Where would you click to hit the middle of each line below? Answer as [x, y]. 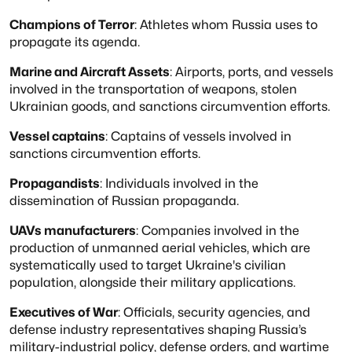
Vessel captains [57, 136]
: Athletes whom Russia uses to [226, 24]
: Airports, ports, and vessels [251, 71]
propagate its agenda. [75, 42]
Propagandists [55, 183]
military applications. [233, 282]
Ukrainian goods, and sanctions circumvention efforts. [170, 106]
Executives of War [64, 312]
